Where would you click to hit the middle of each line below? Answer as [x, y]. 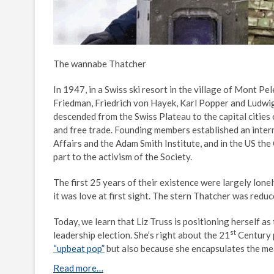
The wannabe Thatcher [100, 64]
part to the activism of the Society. [123, 157]
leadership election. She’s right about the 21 [142, 235]
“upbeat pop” [79, 248]
